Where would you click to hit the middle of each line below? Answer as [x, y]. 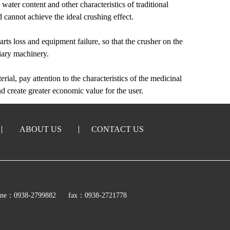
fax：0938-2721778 [97, 195]
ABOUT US [41, 129]
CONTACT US [118, 129]
